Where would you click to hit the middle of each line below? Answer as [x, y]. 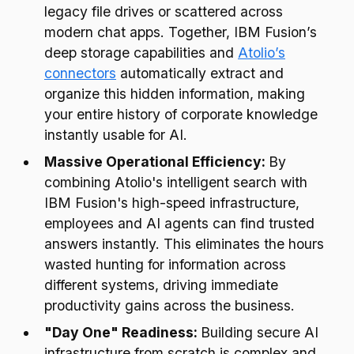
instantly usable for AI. [116, 135]
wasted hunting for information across [165, 264]
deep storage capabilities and [141, 53]
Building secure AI [260, 332]
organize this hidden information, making [175, 94]
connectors [80, 73]
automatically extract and [200, 73]
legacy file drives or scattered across [164, 11]
